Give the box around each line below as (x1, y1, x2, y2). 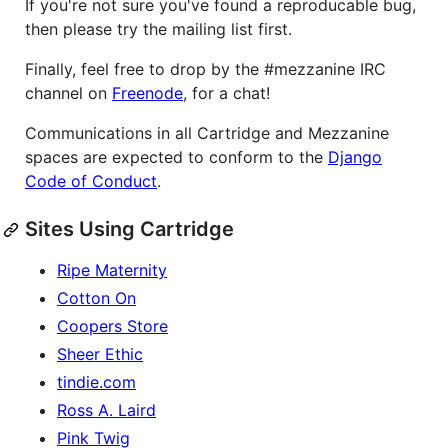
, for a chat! (183, 83, 270, 104)
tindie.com (57, 372, 136, 393)
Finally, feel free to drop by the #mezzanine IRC (25, 59, 386, 80)
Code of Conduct (25, 171, 157, 192)
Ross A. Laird (57, 400, 156, 421)
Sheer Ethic (57, 344, 143, 365)
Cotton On (57, 288, 136, 309)
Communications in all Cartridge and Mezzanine (25, 123, 389, 144)
